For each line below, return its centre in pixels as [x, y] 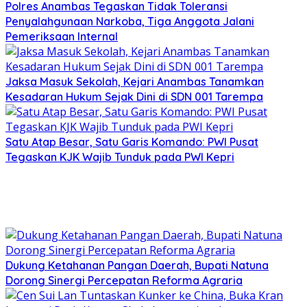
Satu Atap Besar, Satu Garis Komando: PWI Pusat [132, 142]
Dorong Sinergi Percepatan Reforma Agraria [124, 280]
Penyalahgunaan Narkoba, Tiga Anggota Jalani [130, 21]
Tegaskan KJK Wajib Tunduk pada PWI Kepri [120, 157]
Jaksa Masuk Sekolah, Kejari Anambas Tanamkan [135, 81]
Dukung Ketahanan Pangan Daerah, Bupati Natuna [137, 265]
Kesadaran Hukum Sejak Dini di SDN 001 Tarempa [134, 96]
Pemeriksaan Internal [62, 36]
